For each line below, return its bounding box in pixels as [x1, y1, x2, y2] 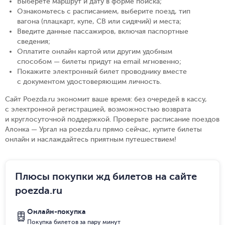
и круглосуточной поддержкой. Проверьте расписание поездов [5, 116, 219, 123]
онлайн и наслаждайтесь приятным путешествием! [5, 136, 176, 143]
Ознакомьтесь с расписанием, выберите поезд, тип [17, 8, 190, 15]
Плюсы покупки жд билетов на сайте [15, 171, 197, 182]
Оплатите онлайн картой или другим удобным [17, 48, 172, 55]
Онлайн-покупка [27, 207, 86, 215]
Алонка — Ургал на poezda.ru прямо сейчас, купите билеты [5, 126, 202, 133]
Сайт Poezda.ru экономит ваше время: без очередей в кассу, [5, 95, 207, 103]
